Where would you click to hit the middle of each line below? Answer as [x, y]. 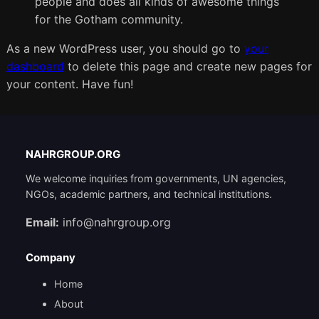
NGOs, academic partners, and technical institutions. [148, 194]
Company [50, 257]
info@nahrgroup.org [116, 223]
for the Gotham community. [109, 20]
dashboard [35, 67]
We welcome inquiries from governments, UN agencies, [156, 179]
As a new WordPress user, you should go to [125, 49]
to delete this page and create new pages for [188, 67]
